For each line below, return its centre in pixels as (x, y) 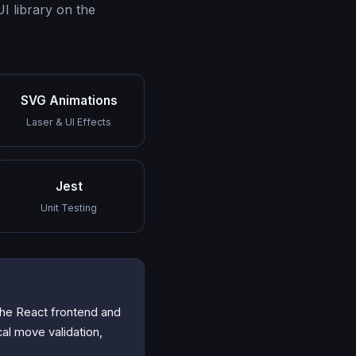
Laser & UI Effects (69, 122)
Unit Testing (69, 207)
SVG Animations (69, 100)
